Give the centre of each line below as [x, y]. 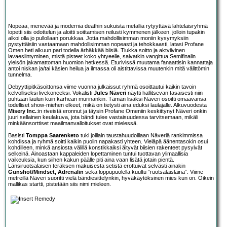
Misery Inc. [22, 111]
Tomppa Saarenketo [52, 136]
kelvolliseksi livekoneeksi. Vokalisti [51, 93]
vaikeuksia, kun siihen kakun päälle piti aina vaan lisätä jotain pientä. [91, 160]
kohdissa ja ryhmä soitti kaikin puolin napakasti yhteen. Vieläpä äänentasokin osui [108, 142]
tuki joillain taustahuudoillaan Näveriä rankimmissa [141, 136]
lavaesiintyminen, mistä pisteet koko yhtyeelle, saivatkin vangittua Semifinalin [102, 56]
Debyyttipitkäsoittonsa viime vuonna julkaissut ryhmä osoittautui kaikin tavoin [102, 87]
